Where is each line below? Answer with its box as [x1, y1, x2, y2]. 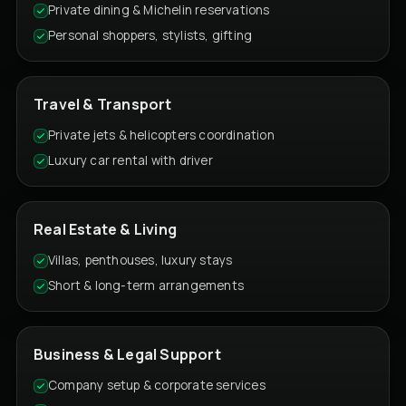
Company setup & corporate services [48, 376, 266, 393]
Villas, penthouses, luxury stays [48, 251, 233, 268]
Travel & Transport [34, 93, 172, 114]
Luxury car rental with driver [48, 151, 213, 169]
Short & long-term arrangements [48, 276, 244, 294]
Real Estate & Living [34, 218, 177, 239]
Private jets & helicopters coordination [48, 126, 275, 143]
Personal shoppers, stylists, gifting [48, 26, 253, 43]
